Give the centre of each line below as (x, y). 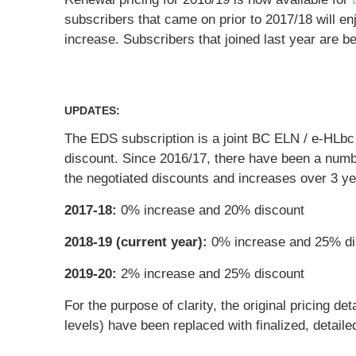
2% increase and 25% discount (211, 274)
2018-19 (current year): (136, 242)
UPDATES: (94, 110)
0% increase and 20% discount (211, 210)
